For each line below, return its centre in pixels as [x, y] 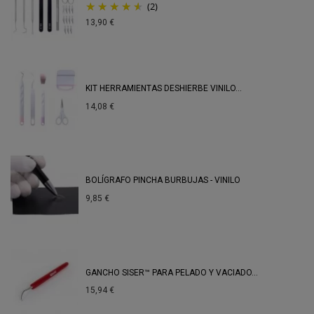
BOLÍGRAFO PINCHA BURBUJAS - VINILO [163, 180]
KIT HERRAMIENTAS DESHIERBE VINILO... [163, 89]
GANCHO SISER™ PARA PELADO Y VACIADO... [171, 272]
